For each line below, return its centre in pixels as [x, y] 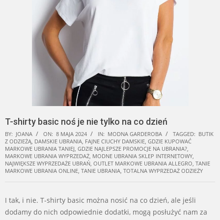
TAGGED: [184, 134]
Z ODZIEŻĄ [18, 141]
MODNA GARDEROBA [135, 134]
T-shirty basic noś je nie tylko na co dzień [86, 122]
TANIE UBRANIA [101, 171]
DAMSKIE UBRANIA [58, 141]
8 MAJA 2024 [71, 134]
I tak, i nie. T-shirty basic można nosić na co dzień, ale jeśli [100, 200]
